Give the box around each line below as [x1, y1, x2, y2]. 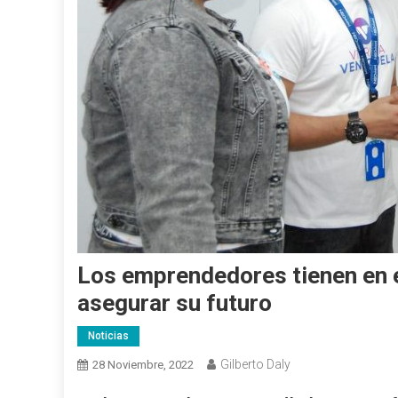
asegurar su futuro [77, 290, 272, 316]
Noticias [88, 330, 129, 342]
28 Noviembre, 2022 [92, 358, 194, 371]
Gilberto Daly [220, 357, 291, 371]
